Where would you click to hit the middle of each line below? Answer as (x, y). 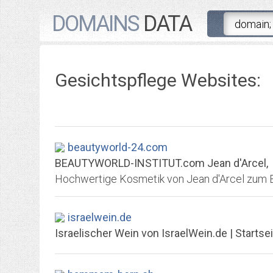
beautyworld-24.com (118, 147)
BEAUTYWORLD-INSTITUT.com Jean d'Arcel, (161, 163)
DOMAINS (95, 24)
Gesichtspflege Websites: (158, 80)
